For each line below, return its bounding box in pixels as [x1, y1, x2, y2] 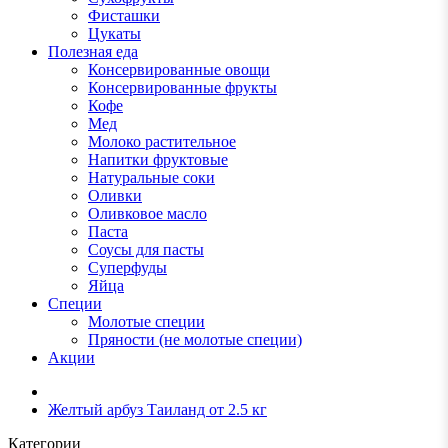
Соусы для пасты [88, 241, 204, 259]
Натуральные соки [88, 169, 215, 187]
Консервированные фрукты [88, 79, 277, 97]
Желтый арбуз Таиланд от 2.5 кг [48, 401, 267, 419]
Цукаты [88, 25, 141, 43]
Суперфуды [88, 259, 167, 277]
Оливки [88, 187, 142, 205]
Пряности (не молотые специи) [88, 331, 302, 349]
